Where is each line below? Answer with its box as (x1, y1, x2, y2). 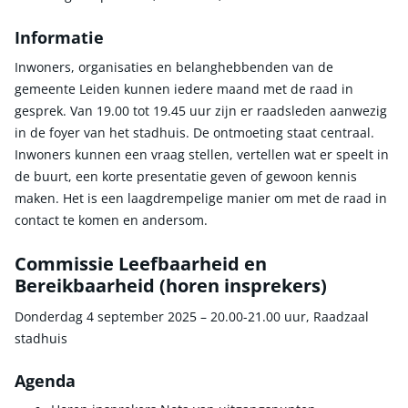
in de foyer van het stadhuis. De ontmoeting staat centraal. (15, 123, 374, 141)
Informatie (15, 26, 104, 49)
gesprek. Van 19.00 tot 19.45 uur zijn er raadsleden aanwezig (15, 101, 387, 119)
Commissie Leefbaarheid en (15, 250, 267, 276)
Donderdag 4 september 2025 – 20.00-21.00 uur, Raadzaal (15, 307, 369, 325)
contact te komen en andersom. (15, 210, 208, 229)
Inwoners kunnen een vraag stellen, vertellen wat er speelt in (15, 145, 389, 163)
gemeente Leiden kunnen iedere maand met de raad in (15, 79, 353, 97)
